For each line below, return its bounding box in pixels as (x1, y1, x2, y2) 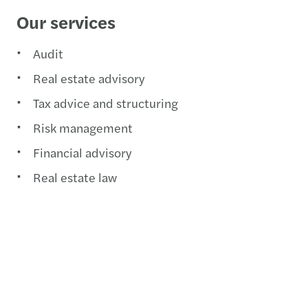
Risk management (33, 118, 138, 136)
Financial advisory (33, 143, 134, 161)
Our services (16, 8, 120, 34)
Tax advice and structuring (33, 93, 181, 111)
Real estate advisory (33, 69, 147, 87)
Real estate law (33, 168, 120, 186)
